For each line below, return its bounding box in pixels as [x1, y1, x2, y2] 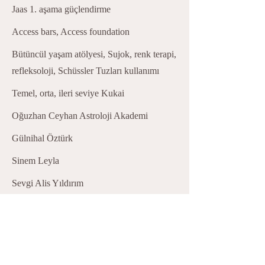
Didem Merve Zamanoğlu [12, 245, 109, 256]
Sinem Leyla [12, 155, 59, 166]
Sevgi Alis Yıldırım [12, 177, 83, 188]
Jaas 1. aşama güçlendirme [12, 4, 111, 14]
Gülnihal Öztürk [12, 132, 73, 143]
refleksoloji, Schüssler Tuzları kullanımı [12, 65, 159, 76]
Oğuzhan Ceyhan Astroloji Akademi [12, 110, 148, 121]
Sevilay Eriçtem [12, 222, 71, 233]
